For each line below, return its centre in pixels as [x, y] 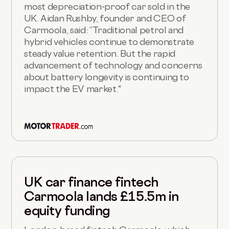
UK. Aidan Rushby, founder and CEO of [105, 18]
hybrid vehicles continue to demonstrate [109, 41]
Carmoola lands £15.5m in [101, 196]
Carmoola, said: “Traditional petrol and [104, 30]
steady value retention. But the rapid [100, 53]
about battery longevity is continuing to [107, 77]
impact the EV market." [73, 88]
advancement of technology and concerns [113, 65]
